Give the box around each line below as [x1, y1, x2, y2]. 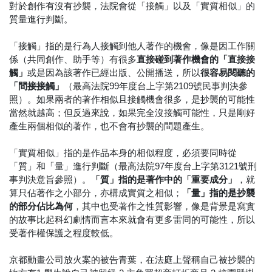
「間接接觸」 [9, 81, 64, 92]
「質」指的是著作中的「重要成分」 [91, 174, 237, 185]
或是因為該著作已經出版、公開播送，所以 [27, 67, 200, 78]
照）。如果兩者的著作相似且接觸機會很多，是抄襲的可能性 [9, 94, 255, 105]
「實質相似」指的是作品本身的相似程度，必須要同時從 [9, 148, 237, 158]
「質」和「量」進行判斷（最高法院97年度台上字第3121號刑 [9, 161, 257, 172]
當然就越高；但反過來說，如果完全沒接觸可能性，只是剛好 [9, 107, 255, 118]
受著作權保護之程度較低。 [9, 228, 118, 239]
